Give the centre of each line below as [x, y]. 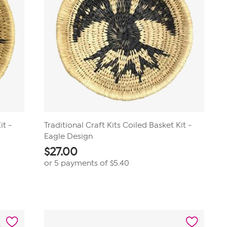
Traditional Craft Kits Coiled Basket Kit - [118, 125]
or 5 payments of [77, 163]
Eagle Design [68, 136]
